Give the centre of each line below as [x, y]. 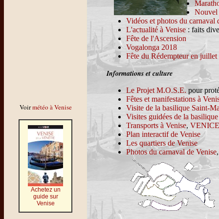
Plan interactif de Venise [163, 134]
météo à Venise [52, 107]
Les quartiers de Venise [162, 143]
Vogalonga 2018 [152, 47]
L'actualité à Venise [156, 29]
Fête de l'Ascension [156, 38]
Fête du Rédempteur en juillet [172, 56]
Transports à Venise [156, 125]
